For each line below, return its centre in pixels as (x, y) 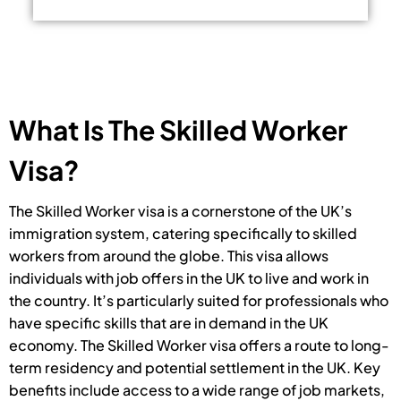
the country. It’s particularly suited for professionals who (199, 301)
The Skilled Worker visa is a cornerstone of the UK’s (180, 211)
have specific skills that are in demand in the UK (169, 323)
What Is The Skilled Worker (178, 130)
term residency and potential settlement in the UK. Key (195, 368)
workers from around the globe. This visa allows (169, 256)
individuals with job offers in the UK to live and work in (189, 278)
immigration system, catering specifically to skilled (183, 234)
